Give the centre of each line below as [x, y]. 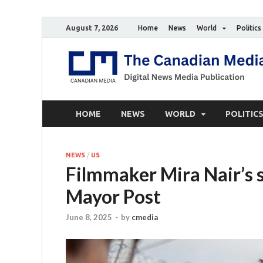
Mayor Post [113, 196]
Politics [249, 28]
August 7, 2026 [92, 28]
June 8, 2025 [89, 218]
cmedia [145, 218]
